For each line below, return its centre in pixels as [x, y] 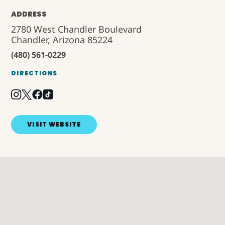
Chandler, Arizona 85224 [62, 39]
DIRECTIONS [34, 73]
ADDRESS [29, 14]
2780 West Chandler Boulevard [77, 29]
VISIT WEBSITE [54, 124]
